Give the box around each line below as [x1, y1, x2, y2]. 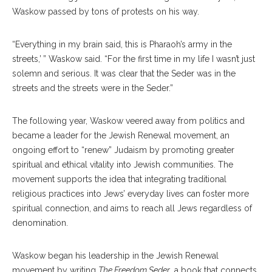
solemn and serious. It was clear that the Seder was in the [12, 69, 236, 78]
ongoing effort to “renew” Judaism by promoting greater [12, 145, 234, 155]
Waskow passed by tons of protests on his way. [12, 7, 199, 16]
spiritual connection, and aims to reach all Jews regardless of [12, 203, 252, 213]
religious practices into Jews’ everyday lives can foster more [12, 189, 249, 199]
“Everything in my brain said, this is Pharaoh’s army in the [12, 39, 232, 49]
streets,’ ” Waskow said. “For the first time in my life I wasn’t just [12, 54, 255, 64]
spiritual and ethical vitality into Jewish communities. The [12, 160, 233, 169]
